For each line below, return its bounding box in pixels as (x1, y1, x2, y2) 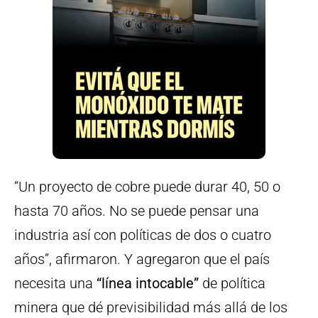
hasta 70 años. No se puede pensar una (14, 202, 259, 220)
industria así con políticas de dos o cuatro (14, 226, 271, 244)
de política (202, 275, 265, 292)
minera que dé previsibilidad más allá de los (14, 299, 287, 317)
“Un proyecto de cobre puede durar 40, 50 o (14, 178, 280, 196)
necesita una (14, 275, 97, 292)
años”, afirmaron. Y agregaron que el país (14, 251, 270, 268)
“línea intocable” (97, 275, 202, 292)
